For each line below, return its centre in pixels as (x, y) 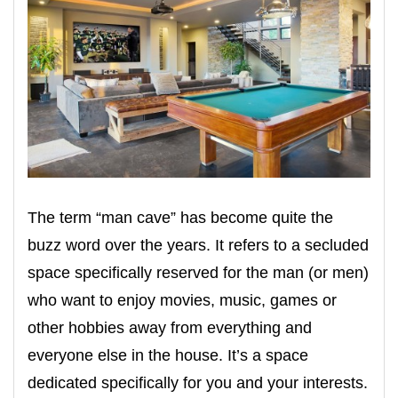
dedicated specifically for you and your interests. (198, 383)
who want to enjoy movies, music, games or (182, 301)
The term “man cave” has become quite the (180, 218)
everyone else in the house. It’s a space (168, 356)
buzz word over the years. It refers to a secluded (198, 246)
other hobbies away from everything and (170, 328)
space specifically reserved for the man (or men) (198, 273)
